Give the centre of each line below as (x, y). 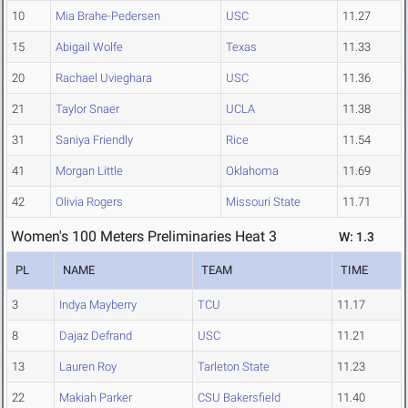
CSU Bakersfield (239, 398)
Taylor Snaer (87, 109)
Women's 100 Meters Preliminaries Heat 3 (144, 237)
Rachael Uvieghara (104, 78)
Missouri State (263, 202)
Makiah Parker (96, 398)
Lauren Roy (88, 367)
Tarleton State (234, 367)
